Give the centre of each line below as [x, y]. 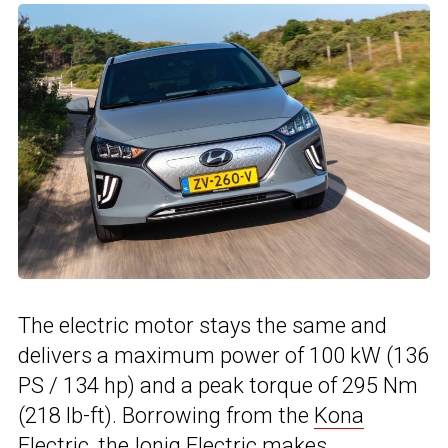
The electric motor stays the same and [202, 325]
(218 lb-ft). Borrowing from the [166, 415]
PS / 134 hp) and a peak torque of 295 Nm [218, 385]
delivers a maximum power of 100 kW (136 [223, 355]
